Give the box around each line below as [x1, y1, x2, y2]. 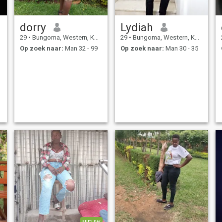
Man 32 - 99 [63, 45, 98, 53]
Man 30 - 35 [164, 45, 198, 53]
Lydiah [120, 20, 153, 34]
